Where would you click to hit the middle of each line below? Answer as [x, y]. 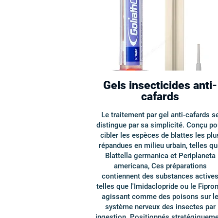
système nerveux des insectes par [160, 207]
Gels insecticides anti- [160, 85]
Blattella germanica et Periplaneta [160, 156]
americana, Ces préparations [160, 166]
